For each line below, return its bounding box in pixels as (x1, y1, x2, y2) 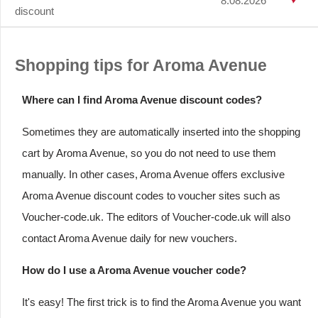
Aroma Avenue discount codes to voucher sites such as (22, 190, 280, 202)
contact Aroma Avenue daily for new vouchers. (22, 232, 237, 245)
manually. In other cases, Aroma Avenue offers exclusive (22, 168, 285, 181)
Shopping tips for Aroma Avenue (15, 56, 267, 75)
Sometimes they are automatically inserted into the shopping (22, 126, 300, 138)
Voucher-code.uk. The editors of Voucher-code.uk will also (22, 211, 290, 224)
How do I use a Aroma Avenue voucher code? (22, 264, 246, 277)
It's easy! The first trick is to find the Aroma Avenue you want (22, 296, 301, 309)
